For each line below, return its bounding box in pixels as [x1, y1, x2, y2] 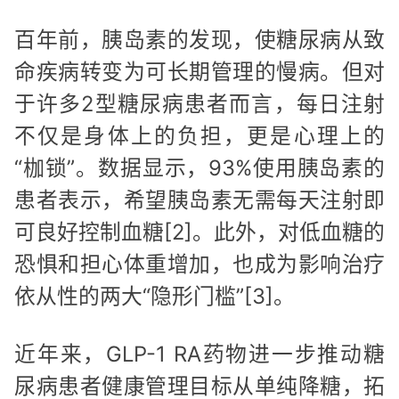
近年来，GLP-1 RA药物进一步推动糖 [14, 341, 385, 368]
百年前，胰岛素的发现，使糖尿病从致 [14, 26, 385, 53]
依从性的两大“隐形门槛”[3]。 [14, 282, 295, 309]
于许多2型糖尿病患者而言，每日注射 [14, 90, 385, 117]
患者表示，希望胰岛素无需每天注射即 [14, 186, 385, 213]
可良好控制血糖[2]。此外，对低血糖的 [14, 218, 385, 245]
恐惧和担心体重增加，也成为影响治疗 [14, 250, 385, 277]
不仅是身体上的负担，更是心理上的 [14, 122, 385, 149]
